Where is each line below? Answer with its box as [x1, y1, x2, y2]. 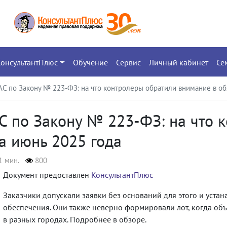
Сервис [116, 57, 141, 67]
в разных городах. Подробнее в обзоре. [3, 214, 146, 224]
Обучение [72, 57, 108, 67]
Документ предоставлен [3, 169, 91, 180]
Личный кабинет [148, 57, 208, 67]
